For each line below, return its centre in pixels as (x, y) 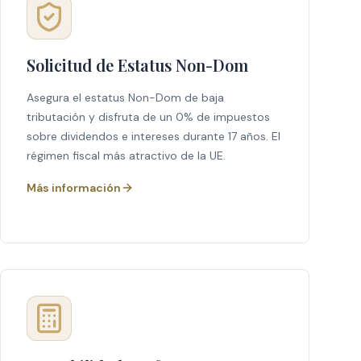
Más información (74, 188)
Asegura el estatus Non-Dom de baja (125, 98)
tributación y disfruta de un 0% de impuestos (148, 117)
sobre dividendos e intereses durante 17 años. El (154, 136)
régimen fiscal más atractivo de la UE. (126, 156)
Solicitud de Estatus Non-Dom (137, 65)
